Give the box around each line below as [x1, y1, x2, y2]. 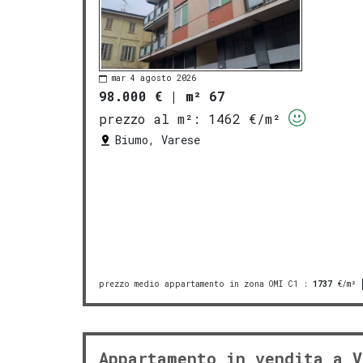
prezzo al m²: [99, 110, 200, 128]
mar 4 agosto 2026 [112, 73, 196, 84]
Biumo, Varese [115, 132, 200, 148]
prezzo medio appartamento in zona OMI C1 [99, 279, 298, 290]
